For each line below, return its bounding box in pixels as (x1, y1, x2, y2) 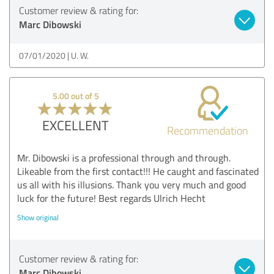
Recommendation (166, 122, 248, 138)
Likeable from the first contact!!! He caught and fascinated (17, 164, 259, 178)
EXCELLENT (42, 115, 109, 135)
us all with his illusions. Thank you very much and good (17, 177, 246, 191)
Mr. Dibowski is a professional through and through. (17, 150, 231, 165)
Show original (17, 212, 59, 223)
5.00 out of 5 (52, 89, 99, 102)
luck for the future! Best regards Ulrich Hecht (17, 191, 206, 205)
